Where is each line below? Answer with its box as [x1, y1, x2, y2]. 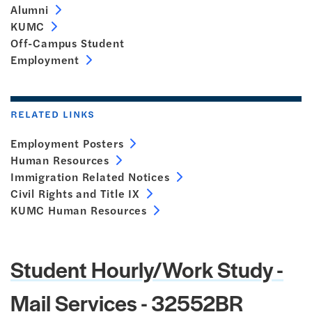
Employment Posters [10, 135, 124, 151]
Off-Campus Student [10, 35, 125, 51]
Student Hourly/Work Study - [10, 253, 283, 284]
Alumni [10, 1, 49, 17]
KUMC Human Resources [10, 202, 147, 218]
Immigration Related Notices [10, 169, 170, 185]
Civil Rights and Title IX [10, 185, 140, 201]
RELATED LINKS [10, 107, 95, 120]
